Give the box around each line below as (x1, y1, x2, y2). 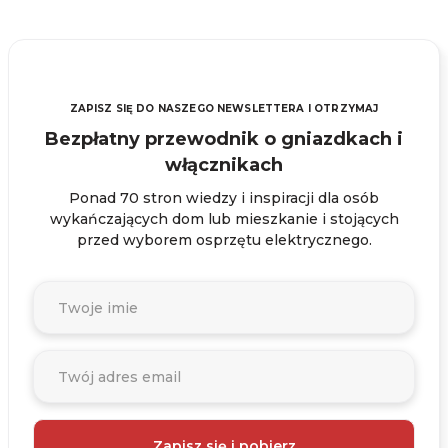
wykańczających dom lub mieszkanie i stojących (49, 210, 399, 228)
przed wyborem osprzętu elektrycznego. (76, 231, 372, 249)
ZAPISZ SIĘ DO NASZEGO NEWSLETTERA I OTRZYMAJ (69, 102, 379, 115)
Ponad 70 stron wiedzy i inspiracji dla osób (69, 189, 379, 207)
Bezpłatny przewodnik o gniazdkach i (45, 128, 403, 150)
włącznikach (165, 154, 283, 176)
